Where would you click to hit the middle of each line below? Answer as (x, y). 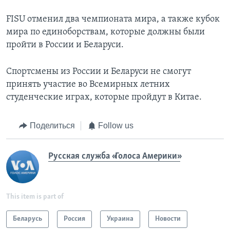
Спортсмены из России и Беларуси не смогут (99, 72)
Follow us (116, 126)
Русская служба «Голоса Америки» (114, 156)
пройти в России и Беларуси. (65, 45)
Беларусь (27, 219)
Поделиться (52, 126)
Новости (168, 219)
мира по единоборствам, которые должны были (106, 32)
